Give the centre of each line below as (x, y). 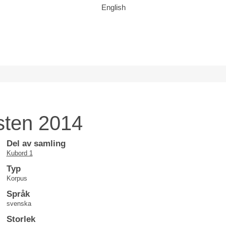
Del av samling (36, 144)
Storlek (21, 219)
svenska (19, 204)
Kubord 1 (19, 153)
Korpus (17, 178)
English (114, 7)
